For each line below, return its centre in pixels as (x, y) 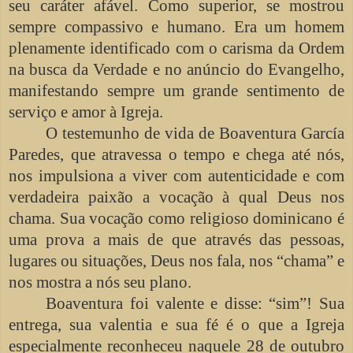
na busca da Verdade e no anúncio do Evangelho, (176, 69)
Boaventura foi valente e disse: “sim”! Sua (195, 303)
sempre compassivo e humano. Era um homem (176, 26)
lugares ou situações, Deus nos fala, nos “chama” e (176, 260)
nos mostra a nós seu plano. (100, 282)
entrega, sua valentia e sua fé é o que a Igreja (176, 324)
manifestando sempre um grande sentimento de (176, 90)
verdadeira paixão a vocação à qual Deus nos (176, 197)
